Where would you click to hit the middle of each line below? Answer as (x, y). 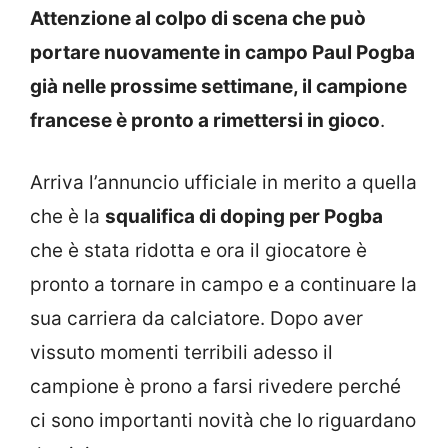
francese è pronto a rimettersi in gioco (205, 120)
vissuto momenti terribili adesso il (181, 352)
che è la (67, 216)
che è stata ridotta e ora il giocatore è (198, 250)
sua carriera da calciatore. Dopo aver (196, 318)
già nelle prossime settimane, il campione (218, 86)
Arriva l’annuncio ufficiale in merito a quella (223, 182)
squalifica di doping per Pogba (244, 216)
